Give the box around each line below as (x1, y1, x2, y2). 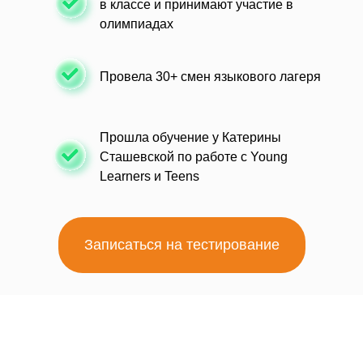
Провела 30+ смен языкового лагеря (100, 70, 321, 83)
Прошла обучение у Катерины (100, 130, 281, 144)
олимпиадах (100, 17, 173, 31)
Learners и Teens (100, 169, 199, 183)
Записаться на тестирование (84, 237, 280, 253)
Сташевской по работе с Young (100, 150, 288, 164)
